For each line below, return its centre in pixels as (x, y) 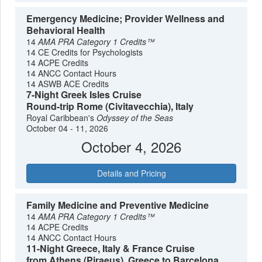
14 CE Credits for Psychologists (85, 52)
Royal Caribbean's (62, 118)
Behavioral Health (66, 30)
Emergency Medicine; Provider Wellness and (126, 19)
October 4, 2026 (131, 147)
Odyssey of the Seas (135, 118)
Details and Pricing (131, 173)
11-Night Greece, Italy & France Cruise (111, 248)
